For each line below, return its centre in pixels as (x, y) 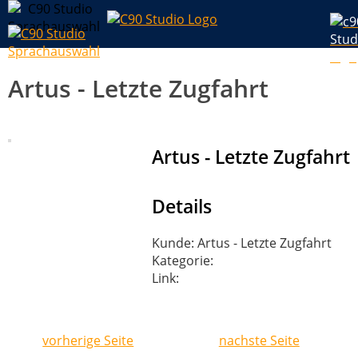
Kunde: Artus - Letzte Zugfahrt (242, 243)
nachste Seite (259, 341)
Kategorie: (183, 261)
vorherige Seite (88, 341)
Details (182, 207)
